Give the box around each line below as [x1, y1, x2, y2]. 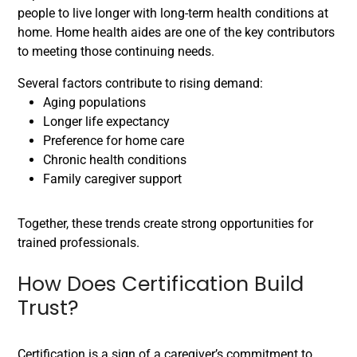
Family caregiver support [43, 171, 182, 186]
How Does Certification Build [18, 269, 304, 298]
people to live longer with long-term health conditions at [18, 6, 328, 21]
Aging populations [43, 95, 146, 110]
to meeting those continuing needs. [18, 44, 214, 59]
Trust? [18, 293, 79, 322]
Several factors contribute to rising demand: [18, 76, 263, 91]
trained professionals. [18, 235, 139, 250]
